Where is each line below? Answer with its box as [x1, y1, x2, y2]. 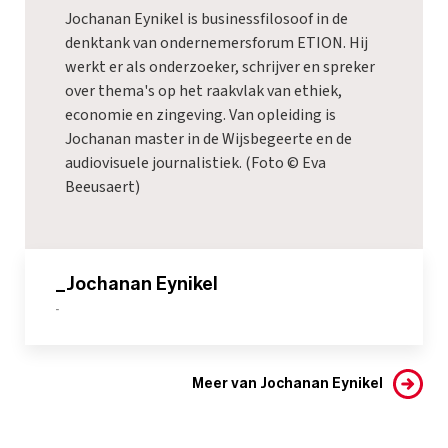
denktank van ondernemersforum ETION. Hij [65, 31, 368, 54]
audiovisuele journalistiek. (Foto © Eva [65, 151, 326, 174]
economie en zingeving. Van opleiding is [65, 103, 336, 126]
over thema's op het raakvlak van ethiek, [65, 79, 342, 102]
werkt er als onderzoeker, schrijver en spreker [65, 55, 375, 78]
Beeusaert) [65, 175, 140, 198]
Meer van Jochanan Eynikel [192, 374, 383, 392]
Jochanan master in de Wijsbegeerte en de [65, 127, 352, 150]
